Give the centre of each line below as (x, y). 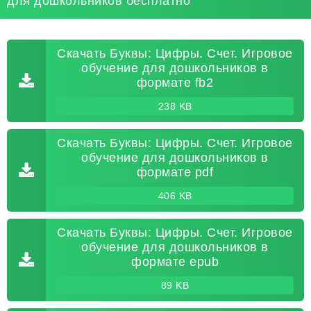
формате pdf (175, 172)
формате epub (175, 262)
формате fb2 (175, 83)
